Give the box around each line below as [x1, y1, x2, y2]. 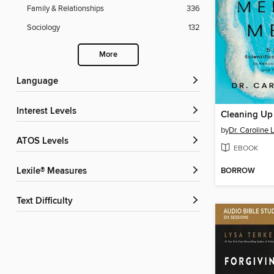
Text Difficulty [21, 196, 73, 207]
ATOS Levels [22, 136, 68, 147]
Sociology [27, 23, 60, 33]
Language [21, 76, 58, 87]
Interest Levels [19, 106, 76, 117]
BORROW [221, 166, 255, 177]
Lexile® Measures [21, 166, 87, 177]
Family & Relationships [27, 4, 104, 14]
